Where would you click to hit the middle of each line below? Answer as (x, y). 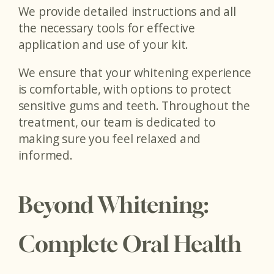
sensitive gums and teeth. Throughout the (134, 105)
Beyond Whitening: (113, 204)
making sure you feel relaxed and (109, 138)
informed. (45, 155)
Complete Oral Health (130, 243)
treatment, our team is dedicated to (117, 122)
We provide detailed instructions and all (127, 11)
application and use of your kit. (103, 44)
